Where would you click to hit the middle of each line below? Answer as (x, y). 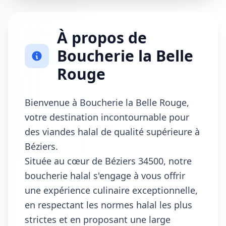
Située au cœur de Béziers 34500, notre (108, 161)
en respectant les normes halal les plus (108, 205)
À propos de (102, 38)
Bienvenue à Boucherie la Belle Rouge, (107, 102)
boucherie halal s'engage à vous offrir (105, 176)
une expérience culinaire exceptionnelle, (111, 190)
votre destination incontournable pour (107, 117)
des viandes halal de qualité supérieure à (112, 132)
